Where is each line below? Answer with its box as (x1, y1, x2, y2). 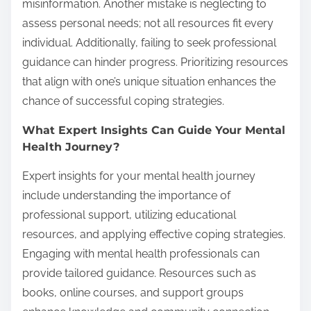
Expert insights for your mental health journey (22, 169, 255, 183)
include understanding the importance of (22, 189, 230, 203)
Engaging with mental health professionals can (22, 247, 260, 261)
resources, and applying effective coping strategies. (22, 228, 285, 242)
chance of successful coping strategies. (22, 94, 224, 108)
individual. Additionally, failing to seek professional (22, 36, 276, 50)
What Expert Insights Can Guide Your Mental (22, 124, 285, 137)
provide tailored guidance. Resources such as (22, 267, 256, 280)
